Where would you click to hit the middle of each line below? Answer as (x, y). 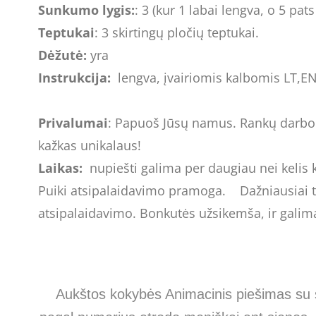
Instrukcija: (74, 77)
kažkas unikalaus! (89, 145)
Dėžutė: (62, 55)
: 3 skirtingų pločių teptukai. (176, 32)
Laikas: (62, 168)
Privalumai (73, 122)
